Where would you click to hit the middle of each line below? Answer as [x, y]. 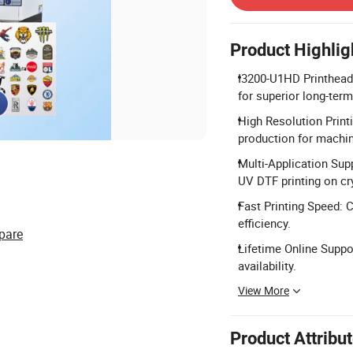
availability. [267, 266]
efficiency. [264, 223]
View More [264, 290]
